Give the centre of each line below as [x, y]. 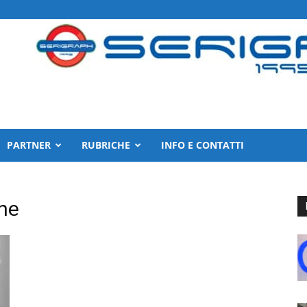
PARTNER [29, 145]
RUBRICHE [106, 145]
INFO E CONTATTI [202, 145]
